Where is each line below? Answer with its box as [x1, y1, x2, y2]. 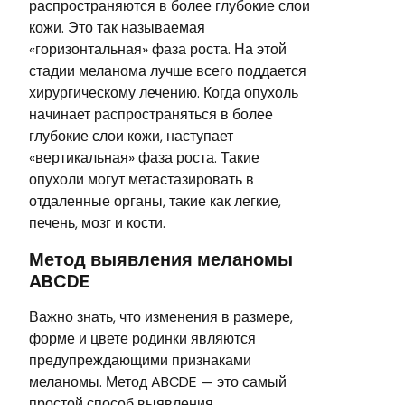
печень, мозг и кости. [29, 212, 165, 232]
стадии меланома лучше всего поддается [29, 61, 306, 80]
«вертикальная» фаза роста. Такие [29, 147, 259, 167]
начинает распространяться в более [29, 104, 273, 124]
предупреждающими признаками [29, 350, 251, 370]
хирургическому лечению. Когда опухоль [29, 82, 298, 102]
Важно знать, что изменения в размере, [29, 306, 293, 326]
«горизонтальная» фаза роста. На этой [29, 39, 287, 59]
